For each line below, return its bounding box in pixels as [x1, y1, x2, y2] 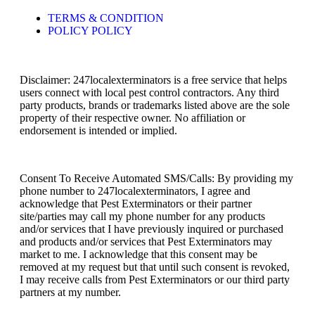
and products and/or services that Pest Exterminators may [20, 236, 272, 248]
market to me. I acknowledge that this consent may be [20, 248, 257, 261]
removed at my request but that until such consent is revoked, [20, 261, 290, 274]
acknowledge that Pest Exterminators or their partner [20, 198, 252, 210]
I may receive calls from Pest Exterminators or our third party [20, 274, 290, 286]
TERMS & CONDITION [48, 12, 164, 25]
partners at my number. [20, 286, 121, 299]
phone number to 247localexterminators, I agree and [20, 185, 250, 198]
